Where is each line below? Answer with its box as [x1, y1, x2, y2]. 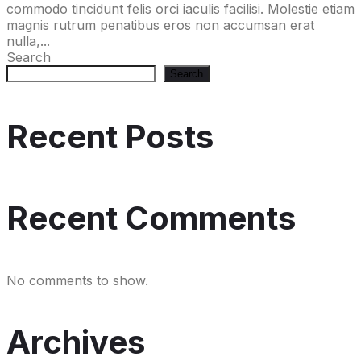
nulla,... [6, 33, 50, 50]
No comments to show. [6, 272, 148, 288]
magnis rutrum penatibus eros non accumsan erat [6, 17, 314, 34]
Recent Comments [6, 197, 296, 238]
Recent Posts [6, 116, 214, 156]
